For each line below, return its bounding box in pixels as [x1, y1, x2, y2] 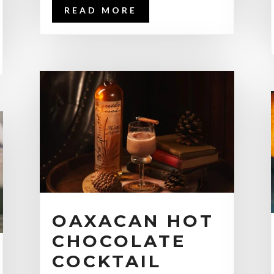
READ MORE [64, 4, 137, 15]
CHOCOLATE [51, 231, 186, 252]
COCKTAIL [51, 251, 161, 272]
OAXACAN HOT [51, 210, 214, 232]
